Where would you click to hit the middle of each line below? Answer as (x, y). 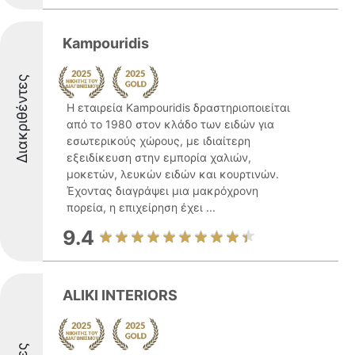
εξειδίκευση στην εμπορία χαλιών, (159, 157)
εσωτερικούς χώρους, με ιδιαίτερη (158, 141)
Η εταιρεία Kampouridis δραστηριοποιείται (178, 107)
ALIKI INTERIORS (120, 295)
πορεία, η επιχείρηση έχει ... (141, 207)
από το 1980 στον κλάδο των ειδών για (170, 124)
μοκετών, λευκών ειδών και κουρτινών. (173, 174)
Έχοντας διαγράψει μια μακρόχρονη (162, 191)
